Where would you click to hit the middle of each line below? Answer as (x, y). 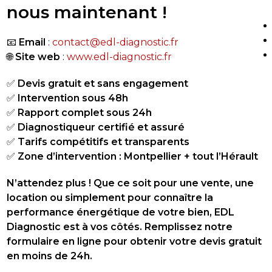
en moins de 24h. (49, 256)
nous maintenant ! (87, 12)
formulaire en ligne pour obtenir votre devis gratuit (134, 241)
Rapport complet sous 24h (84, 112)
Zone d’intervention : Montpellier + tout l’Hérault (138, 156)
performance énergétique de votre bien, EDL (120, 212)
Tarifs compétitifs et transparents (103, 141)
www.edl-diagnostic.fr (119, 56)
